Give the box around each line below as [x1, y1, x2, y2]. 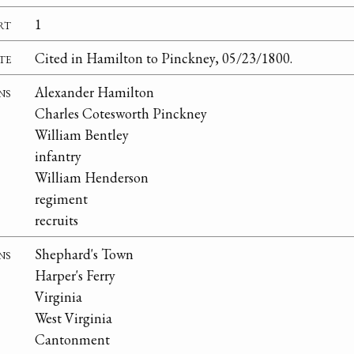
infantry [35, 146, 81, 165]
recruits [35, 210, 78, 229]
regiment [35, 189, 88, 208]
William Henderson [35, 168, 149, 186]
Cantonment [35, 330, 110, 348]
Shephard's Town [35, 244, 134, 263]
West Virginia [35, 308, 112, 327]
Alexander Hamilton [35, 82, 154, 101]
